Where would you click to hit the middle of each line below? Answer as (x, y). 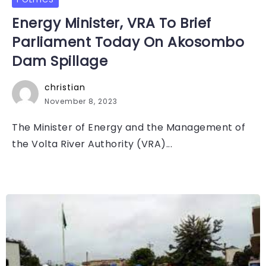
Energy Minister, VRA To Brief (112, 23)
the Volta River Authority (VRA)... (92, 144)
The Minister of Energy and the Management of (129, 128)
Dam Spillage (60, 61)
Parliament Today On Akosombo (128, 42)
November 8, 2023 (81, 102)
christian (65, 88)
